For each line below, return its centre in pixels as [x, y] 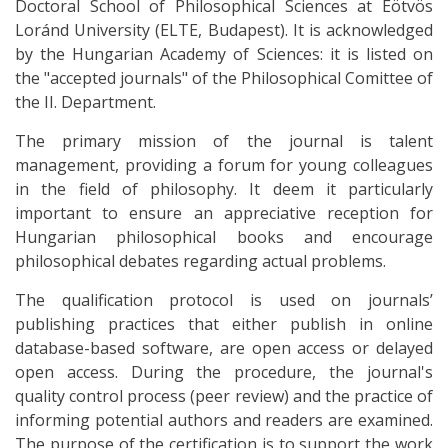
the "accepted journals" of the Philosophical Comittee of [224, 78]
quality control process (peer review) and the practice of [224, 396]
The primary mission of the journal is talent [224, 141]
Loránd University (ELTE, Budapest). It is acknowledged [224, 30]
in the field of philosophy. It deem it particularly [224, 189]
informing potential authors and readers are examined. [224, 420]
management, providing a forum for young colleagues [224, 165]
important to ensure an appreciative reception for [224, 213]
